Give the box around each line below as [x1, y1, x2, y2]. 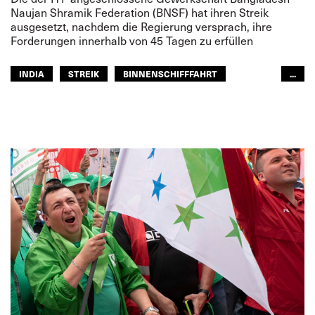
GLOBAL [105, 91, 139, 103]
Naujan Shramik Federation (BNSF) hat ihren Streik [11, 5, 269, 20]
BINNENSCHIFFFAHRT [123, 67, 217, 79]
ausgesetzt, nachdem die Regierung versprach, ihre [11, 19, 272, 34]
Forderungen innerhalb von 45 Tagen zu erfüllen [11, 33, 253, 48]
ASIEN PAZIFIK [19, 91, 81, 103]
